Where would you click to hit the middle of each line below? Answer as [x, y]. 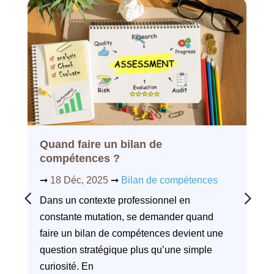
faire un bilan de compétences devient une [131, 234]
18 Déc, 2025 [79, 180]
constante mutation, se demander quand [126, 217]
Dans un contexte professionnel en [115, 201]
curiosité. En [66, 267]
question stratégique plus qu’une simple [126, 250]
